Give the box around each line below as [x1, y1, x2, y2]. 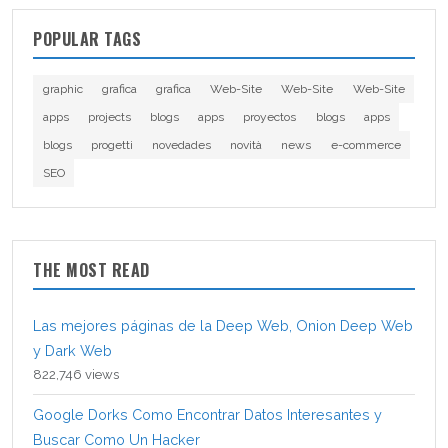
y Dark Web [33, 341, 112, 359]
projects [87, 109, 131, 124]
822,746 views [33, 366, 119, 382]
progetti [90, 137, 133, 152]
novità [230, 137, 263, 152]
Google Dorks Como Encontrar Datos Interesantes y [33, 405, 382, 423]
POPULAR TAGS [33, 26, 141, 51]
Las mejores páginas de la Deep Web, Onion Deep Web [33, 316, 413, 334]
